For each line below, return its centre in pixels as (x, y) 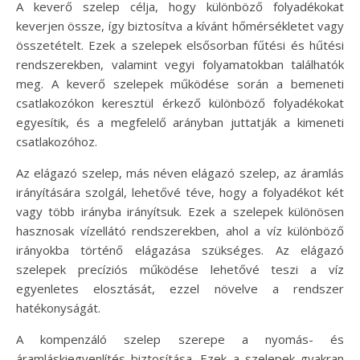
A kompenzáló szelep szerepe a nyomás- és (180, 340)
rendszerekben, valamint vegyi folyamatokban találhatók (180, 65)
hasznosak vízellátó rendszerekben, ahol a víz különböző (180, 231)
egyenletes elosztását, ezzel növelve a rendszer (180, 289)
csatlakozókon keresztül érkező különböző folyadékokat (180, 103)
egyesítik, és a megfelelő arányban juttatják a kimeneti (180, 123)
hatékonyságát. (58, 308)
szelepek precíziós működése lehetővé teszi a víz (180, 270)
